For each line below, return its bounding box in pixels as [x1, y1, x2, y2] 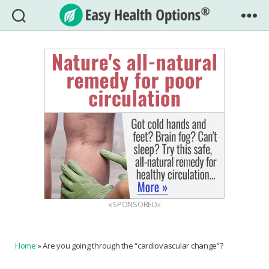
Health [134, 41, 168, 56]
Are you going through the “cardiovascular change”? [43, 240, 223, 251]
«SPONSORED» [108, 199, 161, 210]
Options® [134, 55, 183, 69]
